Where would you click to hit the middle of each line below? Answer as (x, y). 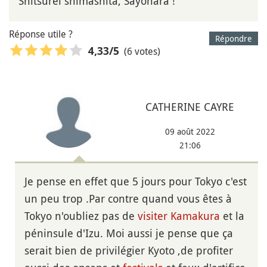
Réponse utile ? (41, 34)
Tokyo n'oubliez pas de (81, 215)
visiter (153, 215)
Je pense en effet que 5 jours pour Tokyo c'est (136, 181)
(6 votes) (142, 51)
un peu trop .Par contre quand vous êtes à (128, 198)
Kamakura (195, 215)
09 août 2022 (190, 131)
